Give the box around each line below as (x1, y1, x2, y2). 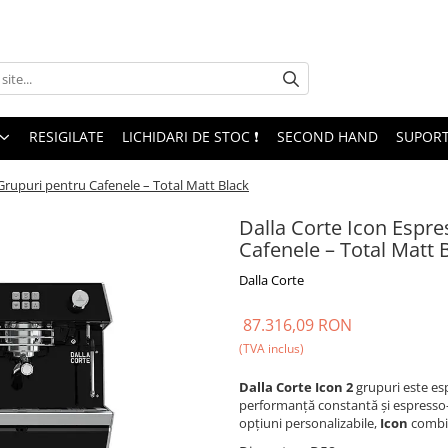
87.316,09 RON (243, 314, 352, 337)
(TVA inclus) (239, 340, 304, 358)
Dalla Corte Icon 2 (239, 378, 353, 397)
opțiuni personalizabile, (239, 414, 380, 433)
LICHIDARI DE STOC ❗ (122, 127, 259, 147)
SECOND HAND (277, 127, 378, 147)
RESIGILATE (29, 127, 104, 147)
